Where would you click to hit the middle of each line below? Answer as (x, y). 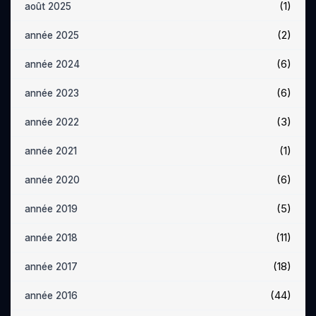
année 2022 (52, 122)
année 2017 (51, 267)
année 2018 (51, 238)
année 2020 (52, 180)
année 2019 (51, 209)
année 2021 (51, 151)
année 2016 (51, 296)
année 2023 (52, 93)
